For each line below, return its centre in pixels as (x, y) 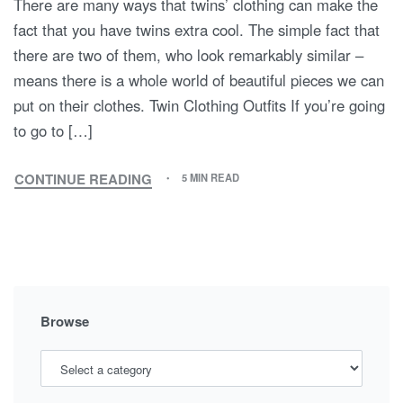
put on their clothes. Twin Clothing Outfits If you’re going (199, 105)
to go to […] (53, 130)
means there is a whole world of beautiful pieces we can (199, 80)
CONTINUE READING (83, 179)
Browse (65, 321)
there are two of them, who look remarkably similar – (188, 54)
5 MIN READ (211, 178)
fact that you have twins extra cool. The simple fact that (197, 29)
